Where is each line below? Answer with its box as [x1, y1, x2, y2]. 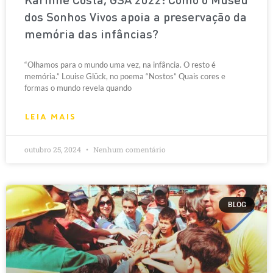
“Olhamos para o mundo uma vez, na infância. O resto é [24, 60, 216, 69]
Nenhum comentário [91, 144, 166, 154]
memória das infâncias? [24, 29, 158, 41]
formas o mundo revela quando [24, 83, 132, 93]
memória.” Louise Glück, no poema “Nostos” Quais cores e [24, 71, 225, 81]
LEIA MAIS [24, 111, 76, 122]
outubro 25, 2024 [24, 144, 83, 154]
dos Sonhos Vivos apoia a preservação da [24, 12, 247, 24]
